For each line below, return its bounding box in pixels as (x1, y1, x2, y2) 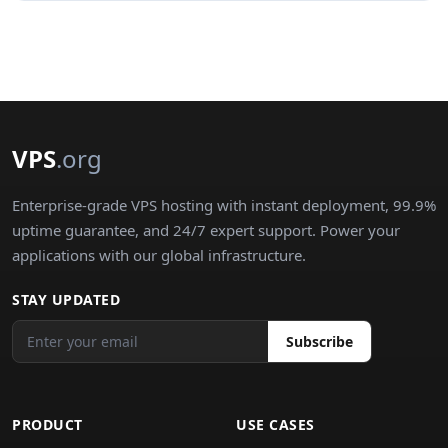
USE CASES (236, 415, 315, 434)
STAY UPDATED (12, 290, 120, 309)
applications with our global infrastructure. (12, 245, 306, 265)
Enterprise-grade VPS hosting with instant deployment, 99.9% (12, 195, 436, 215)
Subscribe (286, 332, 353, 351)
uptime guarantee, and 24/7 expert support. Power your (12, 220, 400, 240)
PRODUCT (12, 415, 83, 434)
